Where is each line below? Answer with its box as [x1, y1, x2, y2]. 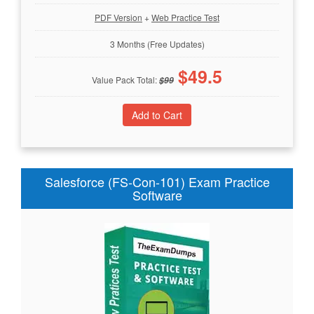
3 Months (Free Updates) [109, 37, 205, 50]
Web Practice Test [151, 11, 219, 23]
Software [132, 185, 182, 204]
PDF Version [95, 11, 142, 23]
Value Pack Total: [92, 73, 159, 86]
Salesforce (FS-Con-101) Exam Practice [44, 172, 270, 191]
